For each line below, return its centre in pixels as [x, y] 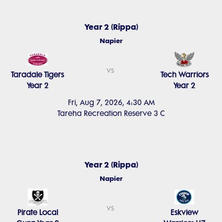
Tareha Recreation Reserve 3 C [111, 113]
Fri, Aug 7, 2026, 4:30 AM [111, 103]
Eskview [185, 213]
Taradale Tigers [38, 75]
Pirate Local [37, 213]
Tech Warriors [184, 75]
